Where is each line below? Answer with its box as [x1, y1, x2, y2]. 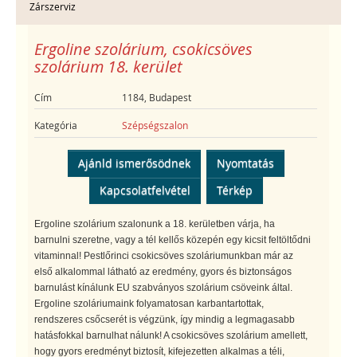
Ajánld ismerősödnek [77, 155, 190, 171]
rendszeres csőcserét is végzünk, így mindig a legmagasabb [34, 313, 295, 325]
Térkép [216, 182, 253, 198]
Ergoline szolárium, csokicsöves [34, 37, 253, 60]
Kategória [34, 119, 77, 132]
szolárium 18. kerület [34, 55, 182, 77]
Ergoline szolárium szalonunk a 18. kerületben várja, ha [34, 218, 275, 229]
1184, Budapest [122, 90, 192, 104]
